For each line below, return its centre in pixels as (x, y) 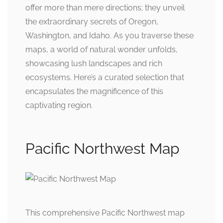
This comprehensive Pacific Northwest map (105, 213)
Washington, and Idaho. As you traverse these (110, 36)
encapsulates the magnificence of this (94, 91)
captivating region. (59, 105)
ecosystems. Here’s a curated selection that (105, 77)
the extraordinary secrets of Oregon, (92, 22)
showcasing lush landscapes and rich (94, 63)
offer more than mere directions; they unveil (105, 8)
